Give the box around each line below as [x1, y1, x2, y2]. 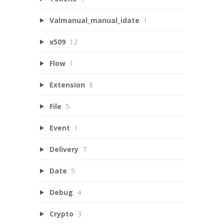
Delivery [49, 144, 78, 154]
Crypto [49, 208, 73, 218]
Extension [49, 79, 85, 89]
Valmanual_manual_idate [49, 15, 139, 25]
